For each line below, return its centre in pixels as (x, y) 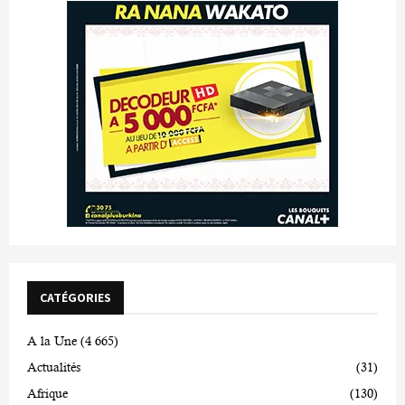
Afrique (47, 393)
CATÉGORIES (75, 297)
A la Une (52, 340)
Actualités (54, 367)
